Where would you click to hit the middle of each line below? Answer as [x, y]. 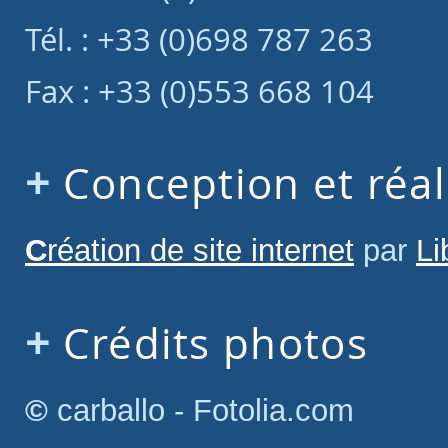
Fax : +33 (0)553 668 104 [199, 91]
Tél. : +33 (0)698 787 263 [199, 39]
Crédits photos [215, 343]
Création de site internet [200, 250]
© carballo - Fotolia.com [201, 410]
